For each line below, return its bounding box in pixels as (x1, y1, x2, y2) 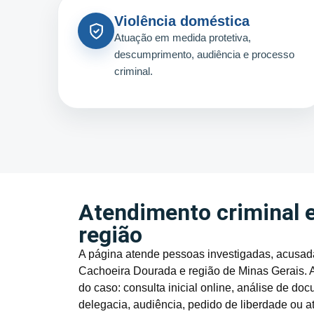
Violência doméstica (114, 13, 250, 29)
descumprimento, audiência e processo (114, 48, 294, 61)
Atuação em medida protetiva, (114, 32, 251, 44)
